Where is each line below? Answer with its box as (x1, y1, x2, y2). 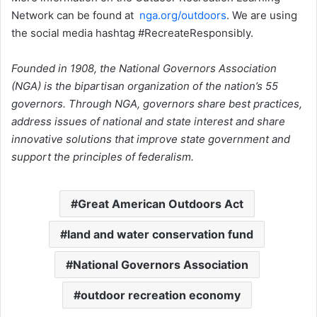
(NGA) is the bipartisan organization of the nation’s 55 (11, 79, 278, 93)
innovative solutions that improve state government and (11, 132, 290, 146)
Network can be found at (11, 8, 139, 23)
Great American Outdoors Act (77, 197, 243, 212)
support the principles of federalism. (11, 150, 194, 164)
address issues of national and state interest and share (11, 115, 285, 129)
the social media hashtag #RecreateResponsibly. (11, 26, 253, 40)
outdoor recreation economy (80, 288, 241, 303)
